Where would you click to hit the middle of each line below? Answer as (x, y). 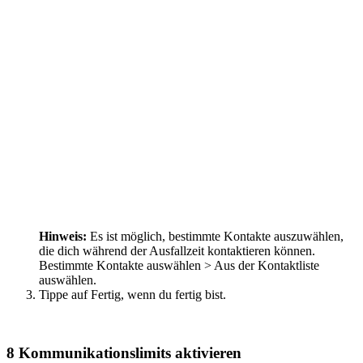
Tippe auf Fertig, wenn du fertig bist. (132, 294)
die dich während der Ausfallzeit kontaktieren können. (177, 250)
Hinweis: (64, 236)
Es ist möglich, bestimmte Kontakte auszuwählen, (217, 236)
